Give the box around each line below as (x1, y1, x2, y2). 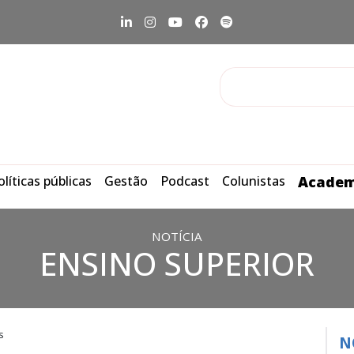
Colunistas (222, 172, 285, 190)
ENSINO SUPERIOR (40, 242, 314, 285)
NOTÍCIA (152, 228, 202, 244)
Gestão (104, 172, 148, 190)
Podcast (160, 172, 209, 190)
